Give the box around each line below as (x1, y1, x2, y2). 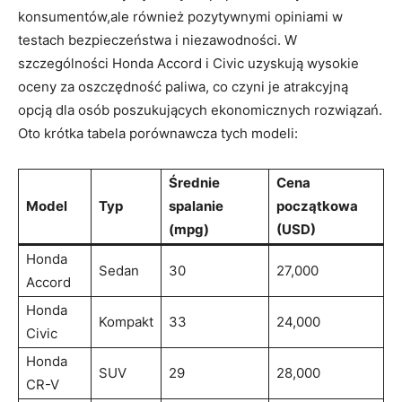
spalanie (169, 197, 223, 214)
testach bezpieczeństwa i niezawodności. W (18, 31, 297, 48)
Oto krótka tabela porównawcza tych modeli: (18, 124, 298, 142)
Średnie (169, 173, 220, 191)
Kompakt (99, 312, 153, 330)
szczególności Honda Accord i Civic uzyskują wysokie (18, 54, 359, 72)
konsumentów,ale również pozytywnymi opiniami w (18, 7, 343, 25)
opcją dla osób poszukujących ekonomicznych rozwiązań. (18, 100, 382, 118)
